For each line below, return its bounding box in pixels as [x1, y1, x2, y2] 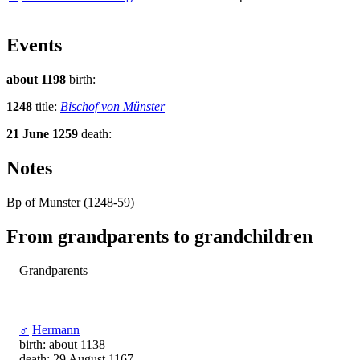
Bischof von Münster [60, 100, 165, 114]
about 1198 [6, 72, 69, 87]
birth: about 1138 [19, 337, 105, 351]
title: [35, 100, 60, 114]
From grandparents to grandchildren [6, 225, 313, 247]
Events [6, 35, 62, 56]
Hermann [32, 322, 80, 337]
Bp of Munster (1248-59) [6, 195, 134, 210]
